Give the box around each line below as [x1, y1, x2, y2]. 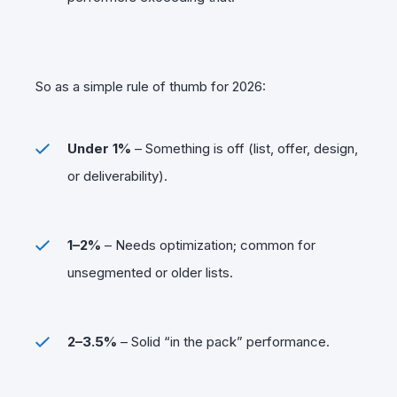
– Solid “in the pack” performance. [117, 332, 330, 350]
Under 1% [67, 139, 131, 157]
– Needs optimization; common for [101, 236, 315, 253]
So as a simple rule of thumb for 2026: [35, 77, 266, 95]
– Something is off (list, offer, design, [131, 139, 358, 157]
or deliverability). [67, 167, 167, 184]
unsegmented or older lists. [67, 263, 233, 281]
